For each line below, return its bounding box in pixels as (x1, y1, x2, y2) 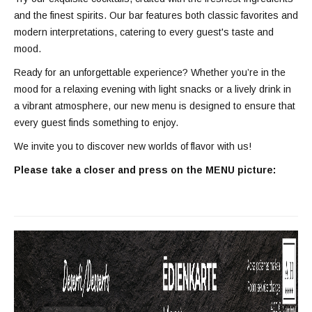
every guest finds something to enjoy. (14, 116, 178, 128)
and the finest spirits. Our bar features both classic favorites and (14, 9, 298, 21)
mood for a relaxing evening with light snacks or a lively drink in (14, 83, 291, 95)
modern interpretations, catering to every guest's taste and (14, 26, 274, 38)
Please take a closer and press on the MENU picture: (14, 164, 276, 175)
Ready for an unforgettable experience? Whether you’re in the (14, 66, 286, 78)
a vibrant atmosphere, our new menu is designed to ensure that (14, 100, 295, 111)
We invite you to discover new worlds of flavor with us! (14, 140, 251, 152)
